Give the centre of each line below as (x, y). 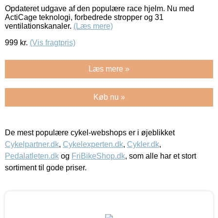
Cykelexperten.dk (93, 144)
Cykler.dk (143, 144)
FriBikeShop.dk (98, 156)
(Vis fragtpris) (53, 42)
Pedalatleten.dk (32, 156)
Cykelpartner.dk (32, 144)
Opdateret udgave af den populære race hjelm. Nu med (100, 8)
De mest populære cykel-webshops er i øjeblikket (90, 132)
